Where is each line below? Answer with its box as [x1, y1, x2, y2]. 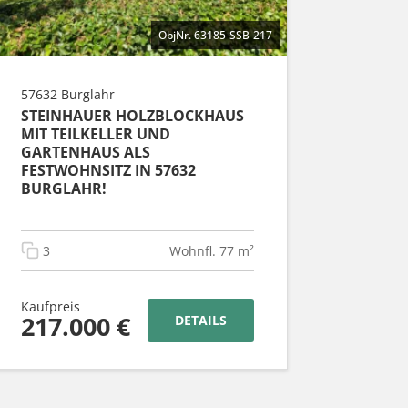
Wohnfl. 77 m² [169, 241, 254, 260]
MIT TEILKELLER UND [21, 123, 170, 144]
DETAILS [175, 311, 227, 329]
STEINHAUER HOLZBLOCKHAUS [21, 105, 244, 126]
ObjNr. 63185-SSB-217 [158, 26, 272, 43]
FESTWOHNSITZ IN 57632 [21, 159, 196, 180]
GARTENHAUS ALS [21, 141, 150, 162]
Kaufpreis [21, 297, 80, 315]
